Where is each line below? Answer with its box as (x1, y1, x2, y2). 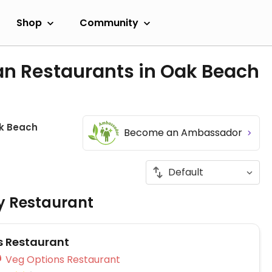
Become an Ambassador (124, 126, 245, 140)
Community (80, 15, 138, 30)
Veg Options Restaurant (67, 253, 120, 267)
